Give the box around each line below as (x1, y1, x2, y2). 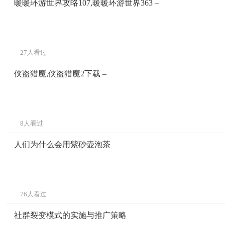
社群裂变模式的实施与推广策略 (14, 210, 127, 219)
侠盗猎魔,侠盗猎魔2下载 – (14, 69, 106, 78)
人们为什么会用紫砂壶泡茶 (14, 140, 110, 149)
